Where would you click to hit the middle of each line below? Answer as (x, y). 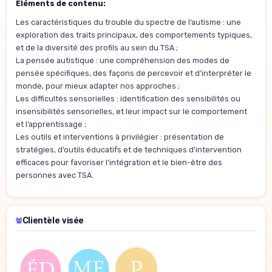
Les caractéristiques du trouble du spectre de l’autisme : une (128, 22)
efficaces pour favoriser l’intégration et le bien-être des (119, 163)
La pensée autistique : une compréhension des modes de (123, 61)
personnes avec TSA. (55, 175)
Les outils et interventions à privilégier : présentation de (120, 137)
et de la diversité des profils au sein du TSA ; (98, 48)
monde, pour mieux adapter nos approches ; (98, 86)
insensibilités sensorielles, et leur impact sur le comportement (131, 112)
